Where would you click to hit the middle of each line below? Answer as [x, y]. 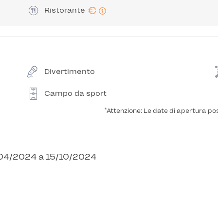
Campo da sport [75, 93]
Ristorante [64, 10]
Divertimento [69, 72]
